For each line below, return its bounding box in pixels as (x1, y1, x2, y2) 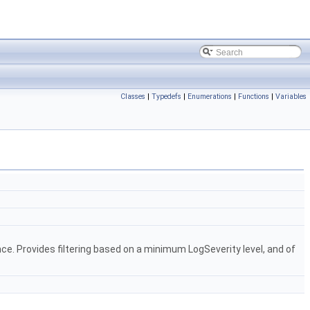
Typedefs (152, 92, 181, 101)
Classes (120, 92, 145, 101)
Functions (238, 92, 269, 101)
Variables (275, 92, 307, 101)
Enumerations (188, 92, 232, 101)
